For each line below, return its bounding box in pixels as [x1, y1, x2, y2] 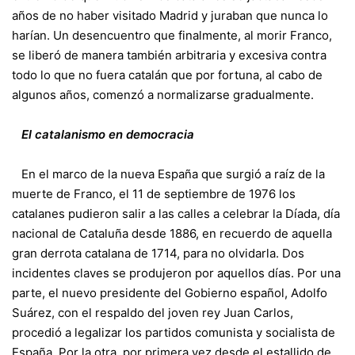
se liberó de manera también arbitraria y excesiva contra [12, 47, 326, 63]
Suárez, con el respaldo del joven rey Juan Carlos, [12, 304, 293, 320]
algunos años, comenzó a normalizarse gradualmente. [12, 86, 314, 102]
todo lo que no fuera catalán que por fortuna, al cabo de [12, 67, 323, 82]
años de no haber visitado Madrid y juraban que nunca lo [12, 7, 328, 23]
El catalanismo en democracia [21, 126, 194, 142]
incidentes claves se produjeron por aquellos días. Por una [12, 265, 341, 281]
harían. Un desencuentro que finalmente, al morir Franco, [12, 27, 332, 43]
